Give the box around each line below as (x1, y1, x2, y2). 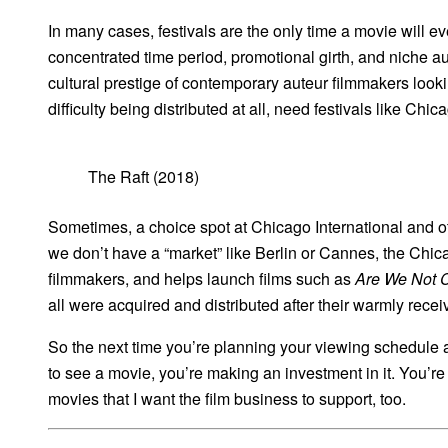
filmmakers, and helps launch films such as (48, 266, 355, 290)
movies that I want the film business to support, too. (48, 386, 406, 410)
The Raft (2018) (88, 164, 199, 188)
